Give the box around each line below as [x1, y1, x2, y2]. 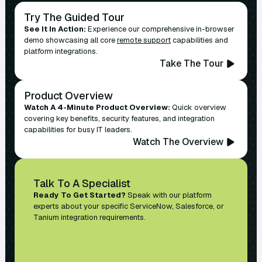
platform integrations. [23, 46, 98, 57]
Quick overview [170, 102, 226, 113]
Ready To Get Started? [33, 190, 126, 201]
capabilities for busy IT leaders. [23, 125, 134, 135]
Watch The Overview [133, 136, 224, 149]
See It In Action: [23, 24, 86, 35]
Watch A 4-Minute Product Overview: [23, 102, 170, 113]
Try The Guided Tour [23, 11, 125, 25]
